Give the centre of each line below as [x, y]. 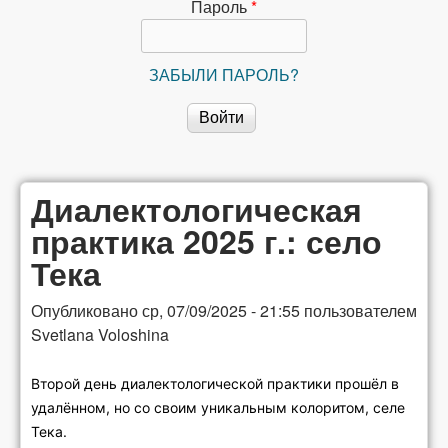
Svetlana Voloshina [100, 334]
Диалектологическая [196, 209]
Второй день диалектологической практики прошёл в [215, 383]
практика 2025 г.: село [206, 241]
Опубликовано [86, 310]
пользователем [358, 310]
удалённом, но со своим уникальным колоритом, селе [218, 407]
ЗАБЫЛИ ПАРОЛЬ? [224, 74]
